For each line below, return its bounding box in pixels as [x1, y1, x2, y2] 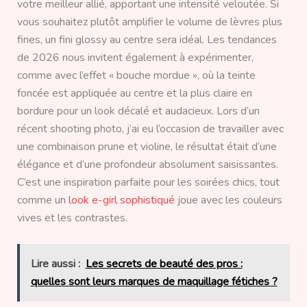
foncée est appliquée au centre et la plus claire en [16, 85, 252, 101]
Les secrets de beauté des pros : [85, 256, 243, 272]
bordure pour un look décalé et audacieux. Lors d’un [16, 103, 260, 119]
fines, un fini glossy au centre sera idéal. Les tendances [16, 32, 277, 47]
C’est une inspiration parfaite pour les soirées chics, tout [16, 174, 280, 190]
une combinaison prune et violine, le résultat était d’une [16, 138, 277, 154]
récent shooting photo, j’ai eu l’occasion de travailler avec [16, 121, 284, 136]
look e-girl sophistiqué [68, 192, 175, 208]
